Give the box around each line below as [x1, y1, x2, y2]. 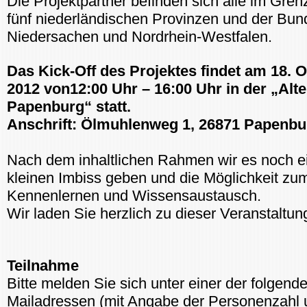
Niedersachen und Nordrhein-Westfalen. [7, 28, 272, 45]
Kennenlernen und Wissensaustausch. [7, 187, 261, 204]
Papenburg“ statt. [7, 98, 131, 115]
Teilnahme [7, 257, 79, 274]
